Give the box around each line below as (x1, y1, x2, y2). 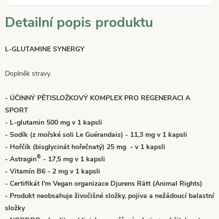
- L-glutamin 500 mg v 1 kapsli (5, 117, 102, 127)
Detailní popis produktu (5, 13, 153, 32)
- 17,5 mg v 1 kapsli (41, 154, 105, 164)
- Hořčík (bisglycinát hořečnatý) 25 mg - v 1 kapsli (5, 142, 165, 152)
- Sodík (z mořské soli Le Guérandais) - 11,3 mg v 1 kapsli (5, 130, 187, 139)
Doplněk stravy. (5, 68, 51, 78)
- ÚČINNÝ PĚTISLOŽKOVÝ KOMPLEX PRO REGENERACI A (5, 93, 190, 103)
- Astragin (5, 154, 37, 164)
